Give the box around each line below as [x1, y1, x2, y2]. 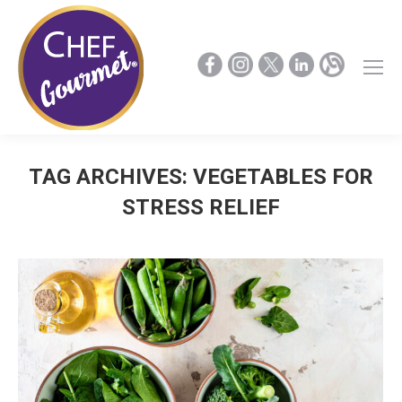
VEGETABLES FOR [193, 164, 373, 189]
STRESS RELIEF [122, 195, 280, 220]
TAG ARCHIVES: [29, 164, 193, 189]
